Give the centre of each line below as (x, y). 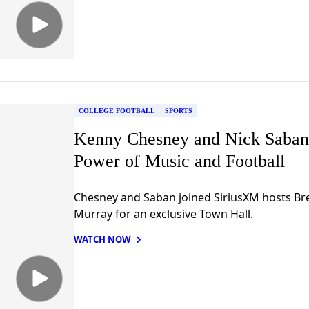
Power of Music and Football (179, 161)
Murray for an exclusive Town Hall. (163, 213)
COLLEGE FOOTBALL (117, 110)
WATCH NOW (102, 239)
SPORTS (178, 110)
